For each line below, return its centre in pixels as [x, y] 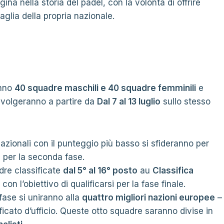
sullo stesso [185, 101]
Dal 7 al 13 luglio [129, 101]
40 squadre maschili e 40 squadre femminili [105, 88]
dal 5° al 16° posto [100, 170]
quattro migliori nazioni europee [148, 197]
